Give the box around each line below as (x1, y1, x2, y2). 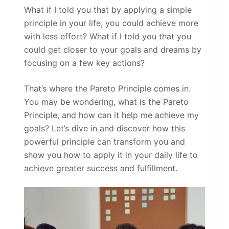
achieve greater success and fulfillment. (24, 163, 177, 173)
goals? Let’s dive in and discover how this (24, 123, 185, 133)
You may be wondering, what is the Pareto (24, 96, 189, 107)
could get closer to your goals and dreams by (24, 44, 201, 55)
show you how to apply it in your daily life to (24, 149, 198, 160)
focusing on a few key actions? (24, 57, 145, 68)
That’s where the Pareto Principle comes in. (24, 83, 191, 94)
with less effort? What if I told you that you (24, 31, 191, 41)
